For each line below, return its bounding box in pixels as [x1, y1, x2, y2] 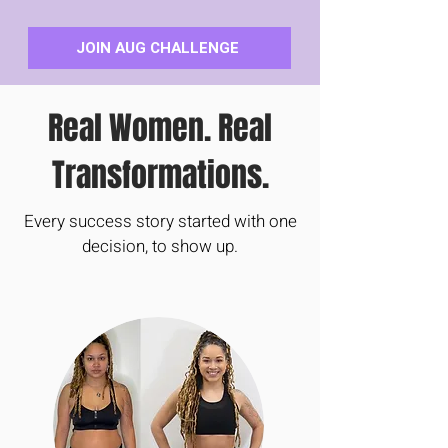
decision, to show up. [82, 233, 238, 259]
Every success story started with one [23, 208, 297, 234]
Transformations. [51, 151, 269, 199]
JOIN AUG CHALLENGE [76, 36, 239, 59]
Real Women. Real [48, 104, 272, 152]
